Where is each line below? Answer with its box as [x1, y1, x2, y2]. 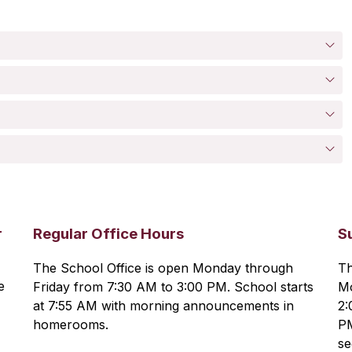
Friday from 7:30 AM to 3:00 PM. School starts [32, 279, 313, 295]
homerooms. [32, 317, 108, 332]
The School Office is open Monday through [32, 260, 293, 276]
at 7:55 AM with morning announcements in [32, 298, 294, 313]
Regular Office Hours [32, 225, 184, 243]
